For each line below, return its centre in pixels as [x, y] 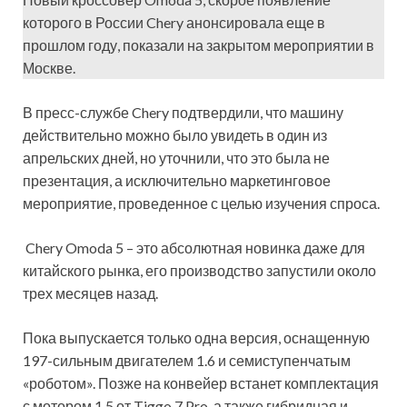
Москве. [49, 68]
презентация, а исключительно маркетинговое [177, 181]
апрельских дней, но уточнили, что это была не [176, 158]
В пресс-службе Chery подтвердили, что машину [183, 113]
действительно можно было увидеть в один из [175, 135]
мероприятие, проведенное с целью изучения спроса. [201, 203]
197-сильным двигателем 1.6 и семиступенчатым [187, 361]
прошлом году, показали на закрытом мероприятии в [199, 45]
